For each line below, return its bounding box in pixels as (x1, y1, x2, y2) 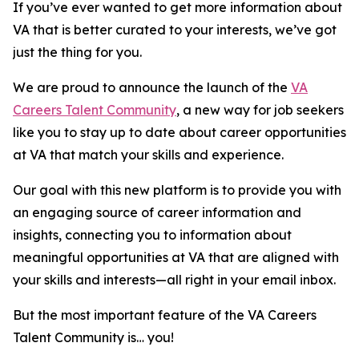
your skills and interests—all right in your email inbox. (13, 272, 342, 288)
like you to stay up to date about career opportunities (13, 124, 346, 140)
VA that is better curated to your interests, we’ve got (13, 22, 337, 38)
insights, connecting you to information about (13, 227, 292, 243)
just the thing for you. (13, 44, 145, 60)
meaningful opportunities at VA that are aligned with (13, 249, 339, 265)
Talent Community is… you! (13, 329, 177, 345)
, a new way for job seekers (176, 102, 344, 118)
